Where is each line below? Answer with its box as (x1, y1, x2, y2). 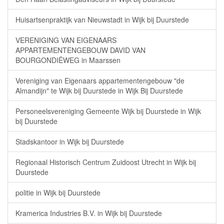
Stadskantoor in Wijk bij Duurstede (15, 136, 124, 146)
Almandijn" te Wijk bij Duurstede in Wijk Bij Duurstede (15, 85, 183, 95)
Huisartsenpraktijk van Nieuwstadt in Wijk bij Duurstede (15, 14, 189, 24)
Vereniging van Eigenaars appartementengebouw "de (15, 75, 184, 85)
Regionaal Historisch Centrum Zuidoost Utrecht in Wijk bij (15, 157, 196, 167)
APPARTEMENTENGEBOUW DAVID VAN (15, 45, 145, 55)
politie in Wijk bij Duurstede (15, 187, 100, 197)
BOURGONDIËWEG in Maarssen (15, 55, 120, 65)
